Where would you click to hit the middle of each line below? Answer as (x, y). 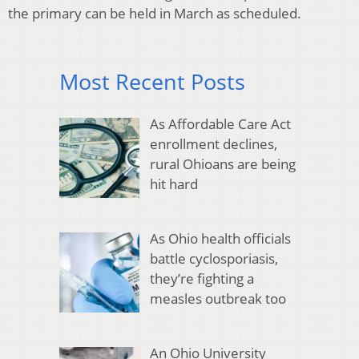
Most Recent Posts (152, 82)
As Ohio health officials (220, 239)
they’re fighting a (202, 279)
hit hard (173, 184)
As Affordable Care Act (220, 123)
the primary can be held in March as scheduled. (155, 14)
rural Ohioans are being (222, 163)
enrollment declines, (213, 143)
